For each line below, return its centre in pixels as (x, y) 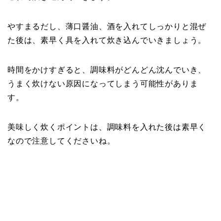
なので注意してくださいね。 (61, 141)
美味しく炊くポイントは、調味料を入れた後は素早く (107, 127)
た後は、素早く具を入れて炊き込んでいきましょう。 (107, 40)
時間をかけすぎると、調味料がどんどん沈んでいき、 (107, 70)
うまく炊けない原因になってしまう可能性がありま (103, 84)
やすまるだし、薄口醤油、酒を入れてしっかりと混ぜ (107, 27)
